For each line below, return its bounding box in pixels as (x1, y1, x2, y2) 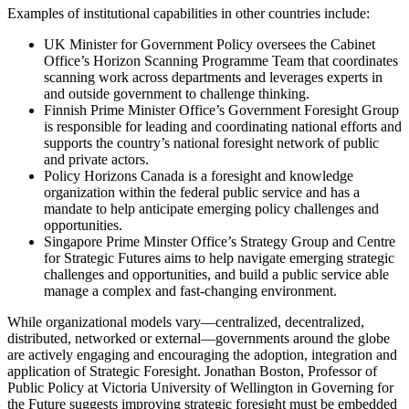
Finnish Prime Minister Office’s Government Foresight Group (44, 102, 399, 119)
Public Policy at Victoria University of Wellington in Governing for (7, 380, 393, 396)
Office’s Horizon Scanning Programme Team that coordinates (44, 53, 398, 69)
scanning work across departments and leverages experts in (44, 69, 383, 86)
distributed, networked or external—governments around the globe (7, 330, 390, 347)
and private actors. (44, 152, 149, 168)
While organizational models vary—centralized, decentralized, (7, 314, 364, 330)
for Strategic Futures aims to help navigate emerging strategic (44, 250, 394, 267)
